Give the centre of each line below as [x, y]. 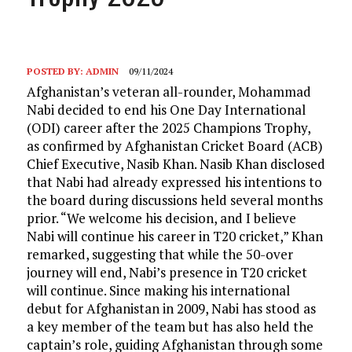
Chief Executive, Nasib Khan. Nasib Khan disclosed [176, 164]
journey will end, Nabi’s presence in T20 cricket [167, 272]
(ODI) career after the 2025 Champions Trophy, [168, 128]
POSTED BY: [56, 71]
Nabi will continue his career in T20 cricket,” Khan [174, 236]
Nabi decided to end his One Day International [166, 110]
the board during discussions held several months [174, 200]
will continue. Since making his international [158, 290]
